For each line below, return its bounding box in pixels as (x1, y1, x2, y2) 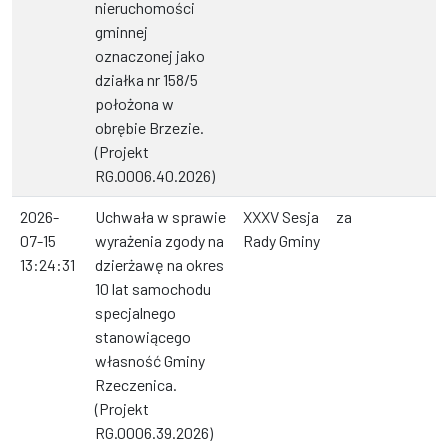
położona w (95, 94, 174, 114)
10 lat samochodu (95, 279, 211, 299)
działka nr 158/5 (95, 70, 198, 90)
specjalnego (95, 303, 176, 323)
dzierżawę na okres (95, 255, 224, 275)
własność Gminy (95, 351, 205, 371)
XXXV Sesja (243, 207, 319, 227)
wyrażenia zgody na (95, 231, 224, 251)
